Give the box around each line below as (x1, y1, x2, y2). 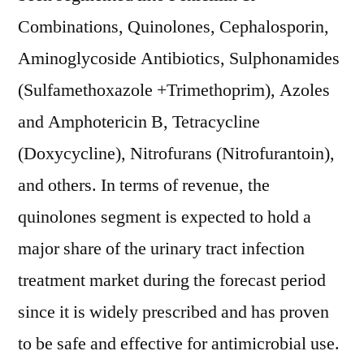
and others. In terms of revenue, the (18, 174, 270, 197)
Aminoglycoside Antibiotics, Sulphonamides (18, 47, 340, 70)
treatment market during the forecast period (18, 269, 326, 292)
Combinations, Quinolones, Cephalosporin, (18, 15, 329, 38)
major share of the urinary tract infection (18, 237, 305, 260)
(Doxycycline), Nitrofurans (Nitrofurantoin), (18, 142, 335, 165)
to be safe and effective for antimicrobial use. (18, 332, 340, 355)
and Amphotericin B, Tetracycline (18, 110, 260, 133)
